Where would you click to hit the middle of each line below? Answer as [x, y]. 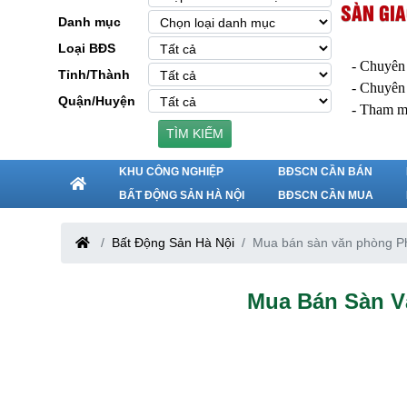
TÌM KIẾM [194, 134]
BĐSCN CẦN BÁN [325, 171]
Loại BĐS [87, 48]
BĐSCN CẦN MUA [325, 195]
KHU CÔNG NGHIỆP [172, 171]
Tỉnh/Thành [94, 74]
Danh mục [89, 21]
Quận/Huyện [97, 100]
